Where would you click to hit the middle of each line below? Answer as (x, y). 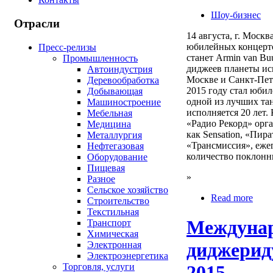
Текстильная (113, 211)
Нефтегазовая (115, 146)
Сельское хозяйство (128, 190)
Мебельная (110, 113)
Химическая (113, 233)
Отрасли (37, 24)
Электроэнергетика (128, 255)
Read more (232, 197)
